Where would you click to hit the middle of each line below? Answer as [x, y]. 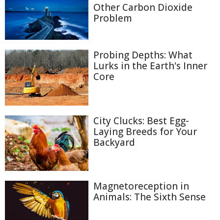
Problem [113, 18]
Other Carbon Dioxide [143, 7]
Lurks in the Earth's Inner [150, 66]
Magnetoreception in [141, 186]
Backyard [114, 142]
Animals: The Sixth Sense [150, 197]
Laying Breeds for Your [145, 131]
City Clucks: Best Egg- [141, 121]
